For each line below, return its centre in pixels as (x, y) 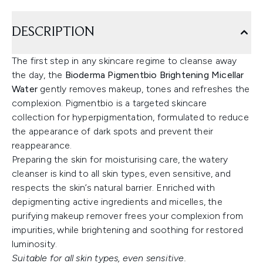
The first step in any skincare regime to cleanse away (124, 61)
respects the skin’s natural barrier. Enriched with (114, 188)
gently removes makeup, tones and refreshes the (144, 89)
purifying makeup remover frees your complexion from (128, 216)
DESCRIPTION (53, 33)
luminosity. (35, 244)
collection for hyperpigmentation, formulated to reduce (130, 117)
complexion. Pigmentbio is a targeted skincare (109, 103)
